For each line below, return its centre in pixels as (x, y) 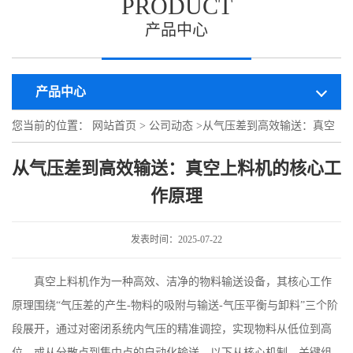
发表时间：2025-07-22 (176, 240)
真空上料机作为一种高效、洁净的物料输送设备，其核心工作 (183, 282)
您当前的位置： (52, 126)
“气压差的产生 (91, 306)
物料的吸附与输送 (175, 306)
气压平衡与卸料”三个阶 (281, 306)
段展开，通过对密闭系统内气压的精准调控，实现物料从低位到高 (172, 329)
